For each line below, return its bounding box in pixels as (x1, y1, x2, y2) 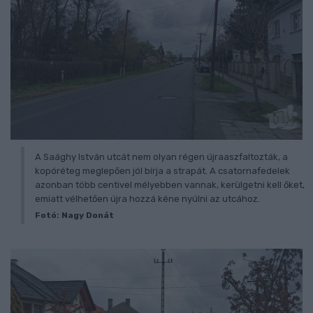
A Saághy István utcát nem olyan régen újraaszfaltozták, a (35, 151, 288, 162)
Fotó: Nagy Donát (35, 210, 114, 220)
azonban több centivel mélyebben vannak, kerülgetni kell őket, (35, 179, 305, 190)
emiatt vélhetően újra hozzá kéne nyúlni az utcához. (35, 193, 260, 204)
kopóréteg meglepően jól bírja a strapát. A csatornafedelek (35, 165, 290, 176)
